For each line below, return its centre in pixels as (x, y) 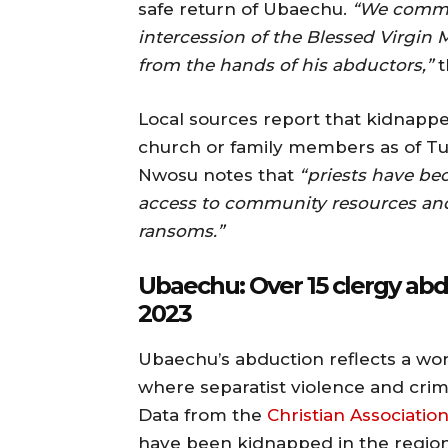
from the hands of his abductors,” (285, 64)
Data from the (202, 414)
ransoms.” (181, 230)
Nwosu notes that (218, 174)
